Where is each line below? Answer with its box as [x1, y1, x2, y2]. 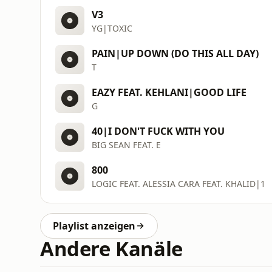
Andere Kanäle [40, 235, 183, 262]
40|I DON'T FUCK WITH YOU [92, 124, 225, 138]
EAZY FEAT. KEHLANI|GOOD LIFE [92, 85, 246, 99]
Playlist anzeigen [53, 219, 135, 233]
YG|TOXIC [92, 22, 132, 34]
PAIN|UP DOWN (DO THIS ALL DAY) [92, 46, 259, 60]
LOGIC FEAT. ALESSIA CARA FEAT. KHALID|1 [92, 177, 265, 189]
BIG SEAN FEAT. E [92, 138, 161, 151]
